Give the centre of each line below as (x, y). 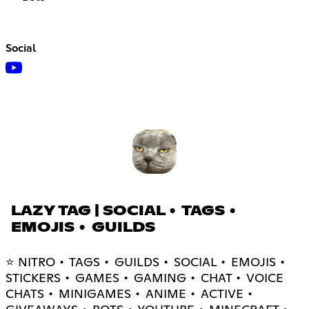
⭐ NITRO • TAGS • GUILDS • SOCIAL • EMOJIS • (146, 263)
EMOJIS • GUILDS (83, 228)
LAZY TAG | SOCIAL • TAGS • (125, 211)
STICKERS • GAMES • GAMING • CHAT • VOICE (144, 279)
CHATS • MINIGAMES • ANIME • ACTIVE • (130, 295)
